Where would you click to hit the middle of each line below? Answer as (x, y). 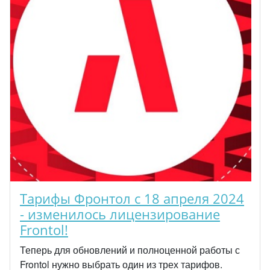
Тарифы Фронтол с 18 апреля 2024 (132, 199)
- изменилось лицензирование (120, 214)
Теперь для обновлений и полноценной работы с (130, 250)
